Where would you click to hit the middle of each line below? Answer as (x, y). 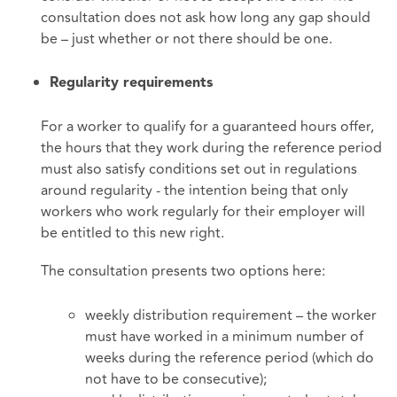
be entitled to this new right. (132, 234)
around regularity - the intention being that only (195, 191)
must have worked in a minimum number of (224, 336)
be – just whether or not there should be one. (187, 39)
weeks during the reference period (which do (230, 358)
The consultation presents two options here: (183, 272)
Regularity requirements (131, 84)
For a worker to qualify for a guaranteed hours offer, (207, 127)
